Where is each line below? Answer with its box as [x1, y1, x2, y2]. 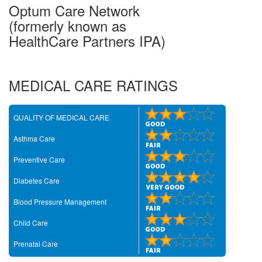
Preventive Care [13, 154, 65, 164]
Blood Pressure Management [13, 196, 106, 206]
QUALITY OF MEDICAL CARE [13, 112, 109, 122]
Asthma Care [13, 133, 55, 143]
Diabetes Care [13, 175, 60, 185]
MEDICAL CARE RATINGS [9, 75, 178, 95]
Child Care [13, 218, 48, 227]
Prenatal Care [13, 239, 58, 249]
